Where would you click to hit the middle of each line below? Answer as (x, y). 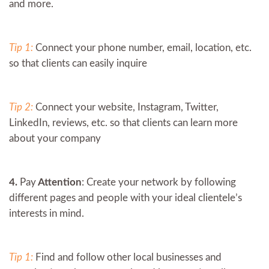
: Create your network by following (159, 182)
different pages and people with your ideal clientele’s (125, 198)
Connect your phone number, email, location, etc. (144, 47)
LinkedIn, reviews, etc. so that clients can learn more (123, 122)
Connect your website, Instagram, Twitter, (127, 107)
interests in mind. (47, 213)
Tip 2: (22, 107)
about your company (55, 138)
